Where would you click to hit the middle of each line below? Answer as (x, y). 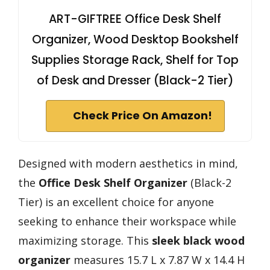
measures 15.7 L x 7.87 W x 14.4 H (158, 260)
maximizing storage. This (85, 241)
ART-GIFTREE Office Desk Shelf (135, 19)
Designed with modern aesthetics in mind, (128, 164)
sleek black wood (198, 241)
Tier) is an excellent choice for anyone (116, 202)
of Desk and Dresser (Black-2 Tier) (135, 81)
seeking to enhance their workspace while (127, 221)
